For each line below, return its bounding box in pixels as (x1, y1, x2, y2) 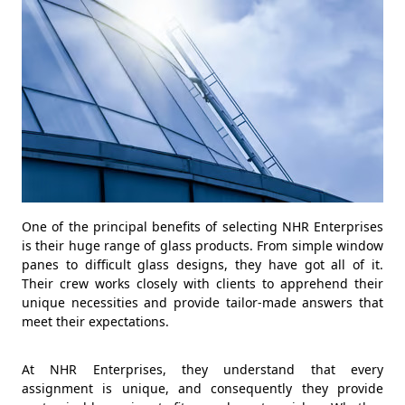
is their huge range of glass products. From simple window (22, 236, 383, 254)
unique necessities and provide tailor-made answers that (22, 293, 383, 311)
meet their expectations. (22, 312, 169, 330)
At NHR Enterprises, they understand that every (22, 360, 383, 378)
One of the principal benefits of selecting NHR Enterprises (22, 217, 383, 235)
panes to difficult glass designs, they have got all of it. (22, 255, 383, 273)
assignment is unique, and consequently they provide (22, 379, 383, 397)
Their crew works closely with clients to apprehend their (22, 274, 383, 292)
